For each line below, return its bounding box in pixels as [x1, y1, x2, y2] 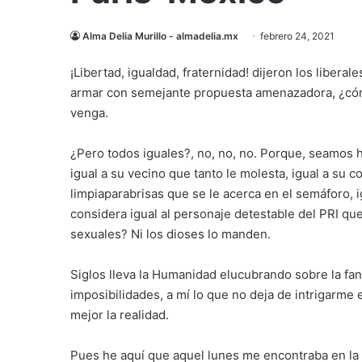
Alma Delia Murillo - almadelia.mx [82, 30, 238, 42]
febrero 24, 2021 [260, 30, 335, 42]
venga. [70, 105, 108, 120]
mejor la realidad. [70, 307, 169, 322]
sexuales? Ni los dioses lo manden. [70, 226, 271, 242]
